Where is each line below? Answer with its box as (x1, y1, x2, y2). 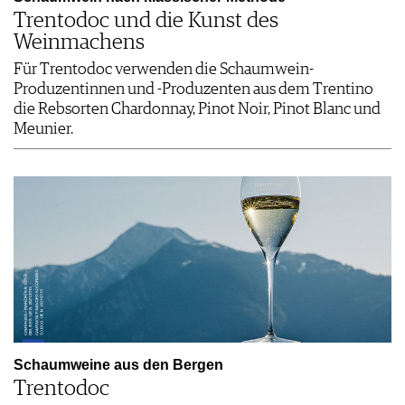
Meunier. (14, 120, 73, 137)
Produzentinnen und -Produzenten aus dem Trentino (14, 80, 373, 98)
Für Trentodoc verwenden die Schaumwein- (14, 61, 314, 78)
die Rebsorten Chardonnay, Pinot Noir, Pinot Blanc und (14, 100, 381, 118)
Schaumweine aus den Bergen (14, 356, 223, 372)
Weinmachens (14, 31, 145, 53)
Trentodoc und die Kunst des (14, 9, 278, 32)
